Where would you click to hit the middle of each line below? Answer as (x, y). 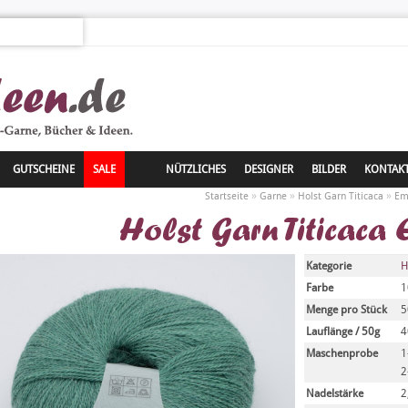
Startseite (226, 196)
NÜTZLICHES (196, 169)
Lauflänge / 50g (343, 331)
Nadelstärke (335, 393)
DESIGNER (269, 169)
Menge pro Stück (347, 310)
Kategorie (329, 266)
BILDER (329, 169)
